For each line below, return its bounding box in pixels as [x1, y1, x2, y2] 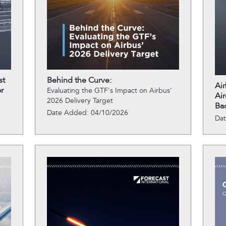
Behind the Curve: [46, 75, 111, 85]
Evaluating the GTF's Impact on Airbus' [46, 86, 172, 95]
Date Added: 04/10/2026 [46, 108, 128, 117]
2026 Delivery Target [46, 96, 113, 105]
